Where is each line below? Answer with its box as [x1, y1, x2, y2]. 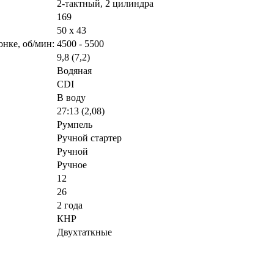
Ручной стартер [57, 132, 122, 143]
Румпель [57, 119, 92, 130]
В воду [57, 92, 86, 103]
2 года [57, 199, 83, 210]
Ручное [57, 159, 87, 170]
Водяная [57, 65, 92, 76]
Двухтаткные [57, 226, 112, 237]
